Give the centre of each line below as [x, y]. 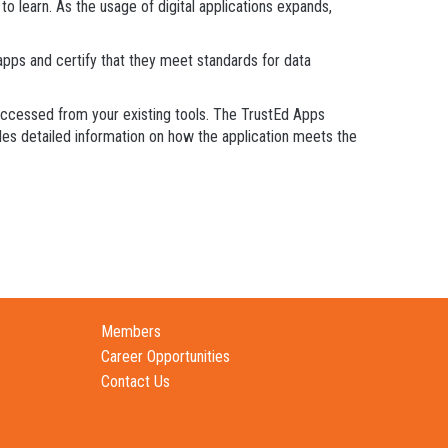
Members [131, 332]
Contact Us [135, 382]
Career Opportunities [165, 357]
